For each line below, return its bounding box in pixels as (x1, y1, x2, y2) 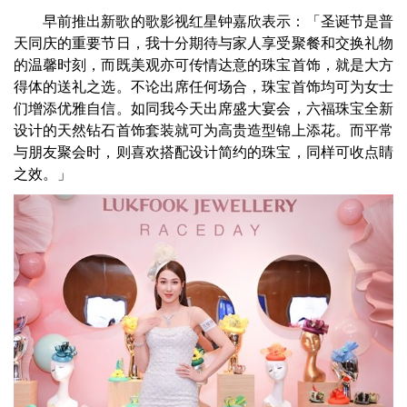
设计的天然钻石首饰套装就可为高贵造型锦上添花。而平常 (14, 123, 393, 139)
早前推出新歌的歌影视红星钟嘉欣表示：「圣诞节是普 (43, 14, 393, 30)
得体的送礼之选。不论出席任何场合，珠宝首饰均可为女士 (14, 79, 393, 95)
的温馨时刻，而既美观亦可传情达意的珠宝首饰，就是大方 (14, 57, 393, 74)
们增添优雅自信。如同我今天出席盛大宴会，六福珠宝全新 (14, 101, 393, 117)
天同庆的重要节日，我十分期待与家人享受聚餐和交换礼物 (14, 35, 393, 52)
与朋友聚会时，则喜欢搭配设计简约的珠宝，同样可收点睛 (14, 144, 393, 161)
